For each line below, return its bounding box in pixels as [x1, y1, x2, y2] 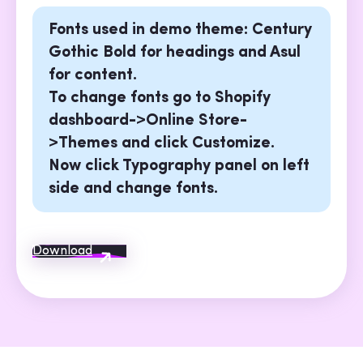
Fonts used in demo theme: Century [49, 22, 312, 39]
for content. [49, 67, 137, 84]
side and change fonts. [49, 181, 218, 198]
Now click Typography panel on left [49, 158, 310, 175]
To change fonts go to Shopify [49, 90, 271, 107]
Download [32, 245, 92, 258]
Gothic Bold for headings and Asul [49, 45, 301, 62]
